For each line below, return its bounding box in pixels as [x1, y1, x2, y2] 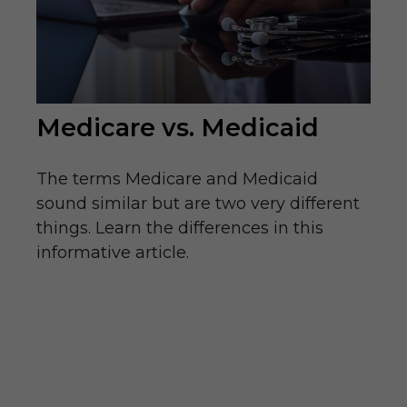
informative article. [36, 243, 189, 263]
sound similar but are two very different [36, 194, 360, 214]
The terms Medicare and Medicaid [36, 169, 318, 190]
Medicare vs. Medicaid [36, 113, 319, 144]
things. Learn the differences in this [36, 218, 323, 239]
